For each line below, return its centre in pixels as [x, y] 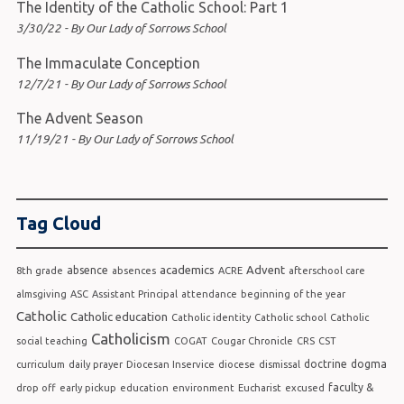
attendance [209, 294]
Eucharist [259, 388]
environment [203, 388]
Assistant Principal [134, 294]
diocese [236, 365]
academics [187, 270]
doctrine [325, 364]
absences [133, 271]
